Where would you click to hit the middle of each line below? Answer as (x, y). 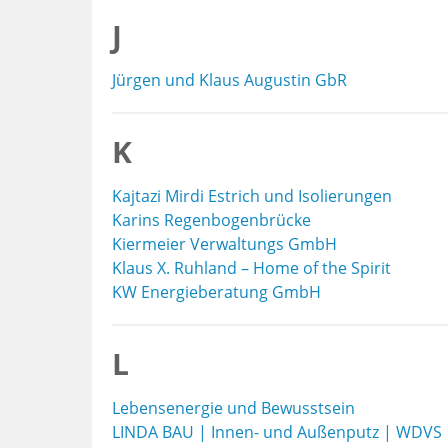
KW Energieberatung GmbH (216, 292)
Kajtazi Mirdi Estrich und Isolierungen (252, 196)
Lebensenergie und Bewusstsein (233, 408)
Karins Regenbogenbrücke (211, 220)
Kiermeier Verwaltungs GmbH (224, 244)
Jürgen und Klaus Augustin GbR (229, 80)
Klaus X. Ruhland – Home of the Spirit (251, 268)
